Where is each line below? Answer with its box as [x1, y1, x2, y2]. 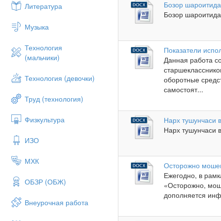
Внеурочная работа [25, 197, 88, 207]
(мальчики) [25, 52, 60, 62]
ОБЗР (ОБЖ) [25, 177, 66, 186]
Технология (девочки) [25, 73, 95, 83]
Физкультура [25, 114, 65, 124]
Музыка [25, 22, 49, 32]
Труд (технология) [25, 94, 83, 104]
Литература [25, 1, 62, 11]
